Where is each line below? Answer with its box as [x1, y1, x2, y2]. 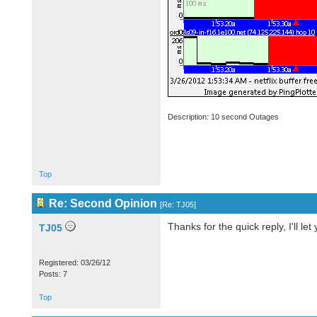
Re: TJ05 [161, 200, 194, 209]
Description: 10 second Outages [167, 113, 279, 121]
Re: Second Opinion [48, 197, 157, 209]
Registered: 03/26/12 [38, 258, 110, 267]
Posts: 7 [38, 270, 67, 278]
